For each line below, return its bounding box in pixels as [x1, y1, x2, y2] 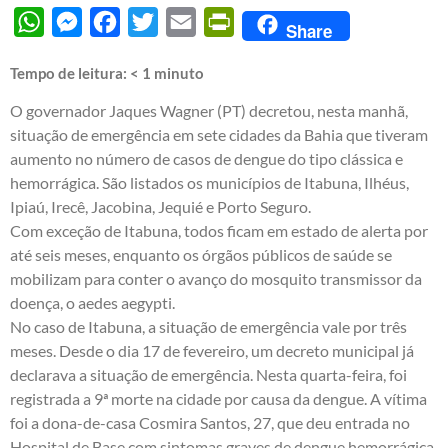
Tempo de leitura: [10, 63, 130, 82]
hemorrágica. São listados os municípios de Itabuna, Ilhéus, [10, 172, 409, 192]
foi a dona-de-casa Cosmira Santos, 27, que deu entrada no [10, 412, 410, 432]
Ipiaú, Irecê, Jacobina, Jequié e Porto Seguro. [10, 196, 311, 216]
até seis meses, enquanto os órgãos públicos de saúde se [10, 244, 392, 264]
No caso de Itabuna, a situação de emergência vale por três [10, 316, 407, 336]
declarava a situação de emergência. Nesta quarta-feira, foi [10, 364, 407, 384]
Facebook [120, 11, 187, 31]
